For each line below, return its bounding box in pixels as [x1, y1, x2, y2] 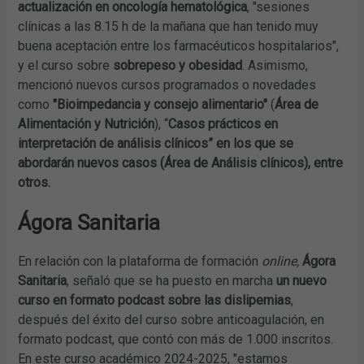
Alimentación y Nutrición [18, 115, 155, 132]
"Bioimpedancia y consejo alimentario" [53, 96, 268, 112]
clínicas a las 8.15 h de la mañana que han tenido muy [18, 18, 319, 34]
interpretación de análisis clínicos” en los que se [18, 135, 294, 151]
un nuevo [276, 272, 327, 288]
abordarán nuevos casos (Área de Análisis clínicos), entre [18, 154, 344, 171]
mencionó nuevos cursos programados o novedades [18, 76, 317, 93]
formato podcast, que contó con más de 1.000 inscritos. [18, 331, 334, 347]
